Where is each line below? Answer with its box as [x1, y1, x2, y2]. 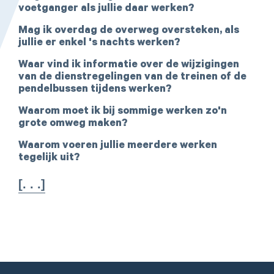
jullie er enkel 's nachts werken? [18, 38, 180, 50]
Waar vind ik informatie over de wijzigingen [18, 60, 239, 72]
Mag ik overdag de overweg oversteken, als [18, 26, 239, 37]
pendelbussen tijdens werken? [18, 84, 171, 96]
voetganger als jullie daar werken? [18, 4, 194, 15]
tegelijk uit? [18, 153, 80, 165]
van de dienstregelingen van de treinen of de [18, 72, 246, 84]
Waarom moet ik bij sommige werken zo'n [18, 106, 227, 118]
